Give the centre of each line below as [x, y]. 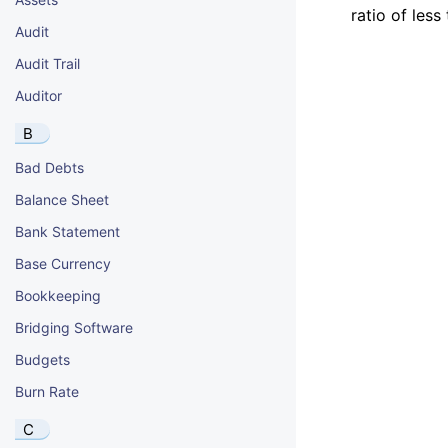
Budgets [42, 359]
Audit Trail [47, 63]
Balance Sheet [62, 199]
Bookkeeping [58, 295]
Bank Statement [67, 231]
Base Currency [63, 263]
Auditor [38, 95]
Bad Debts [49, 167]
